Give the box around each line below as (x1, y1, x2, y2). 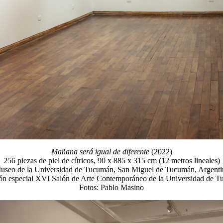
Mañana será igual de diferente (51, 147, 149, 156)
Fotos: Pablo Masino (79, 183, 144, 192)
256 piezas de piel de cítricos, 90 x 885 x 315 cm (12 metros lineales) (3, 156, 220, 165)
